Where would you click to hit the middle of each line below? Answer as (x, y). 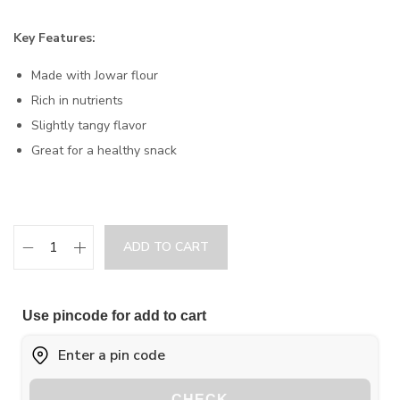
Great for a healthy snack (104, 150)
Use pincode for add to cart (114, 316)
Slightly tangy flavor (89, 125)
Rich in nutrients (77, 100)
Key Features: (54, 38)
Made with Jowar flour (95, 75)
